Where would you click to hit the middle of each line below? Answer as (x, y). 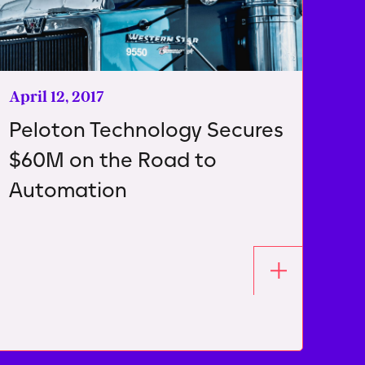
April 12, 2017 (57, 96)
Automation (68, 189)
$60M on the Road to (113, 159)
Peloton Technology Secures (146, 129)
